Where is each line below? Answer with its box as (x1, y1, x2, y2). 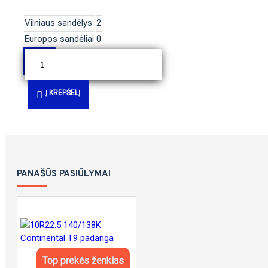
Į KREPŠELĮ (45, 89, 80, 97)
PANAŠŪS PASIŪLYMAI (17, 169, 111, 180)
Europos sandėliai (25, 33, 94, 44)
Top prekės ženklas (42, 255, 124, 266)
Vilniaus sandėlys (25, 17, 92, 28)
